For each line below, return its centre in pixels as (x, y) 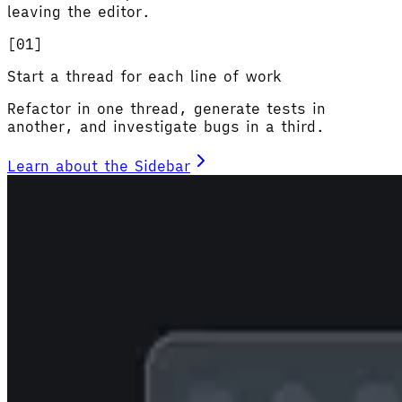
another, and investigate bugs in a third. (166, 126)
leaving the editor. (79, 11)
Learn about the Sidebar (99, 166)
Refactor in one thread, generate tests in (166, 108)
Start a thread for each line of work (144, 76)
